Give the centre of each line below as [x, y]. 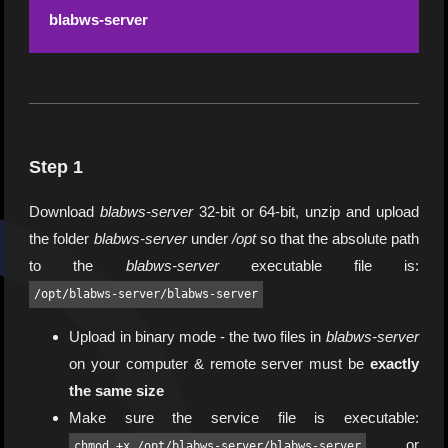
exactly [394, 364]
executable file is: [318, 266]
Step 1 [56, 166]
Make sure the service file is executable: [244, 418]
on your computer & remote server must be [219, 364]
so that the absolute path [337, 239]
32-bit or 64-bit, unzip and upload [306, 212]
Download [65, 212]
